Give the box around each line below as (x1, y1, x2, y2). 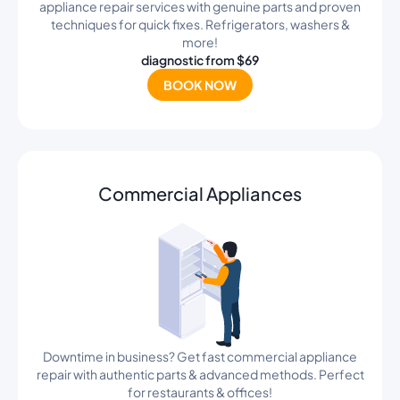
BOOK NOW (163, 76, 237, 93)
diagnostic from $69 (141, 52, 259, 68)
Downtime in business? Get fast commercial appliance (43, 348, 357, 364)
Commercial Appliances (98, 182, 302, 204)
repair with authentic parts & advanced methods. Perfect (36, 366, 364, 382)
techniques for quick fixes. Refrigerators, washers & (50, 16, 350, 32)
